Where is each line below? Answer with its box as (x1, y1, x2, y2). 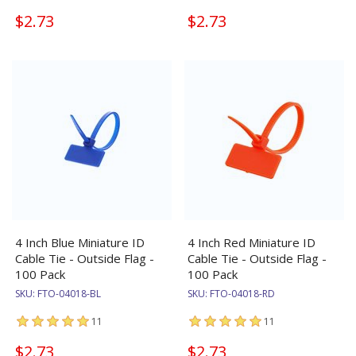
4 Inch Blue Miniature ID (15, 234, 145, 250)
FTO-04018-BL (37, 286, 101, 300)
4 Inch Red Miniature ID (188, 234, 315, 250)
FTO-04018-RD (210, 286, 275, 300)
